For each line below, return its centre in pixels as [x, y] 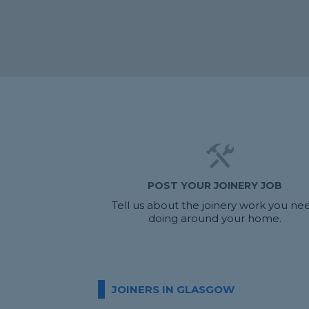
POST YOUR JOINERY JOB [215, 186]
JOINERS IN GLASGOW [173, 289]
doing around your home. [215, 218]
